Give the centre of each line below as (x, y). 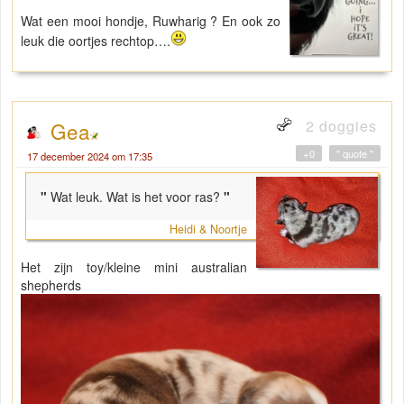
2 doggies (339, 126)
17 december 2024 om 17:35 (90, 156)
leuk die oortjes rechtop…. (96, 40)
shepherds (51, 285)
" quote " (355, 153)
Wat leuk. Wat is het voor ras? (135, 197)
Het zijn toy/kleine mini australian (134, 267)
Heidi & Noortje (209, 229)
